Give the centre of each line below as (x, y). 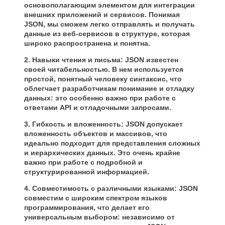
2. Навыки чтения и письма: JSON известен (101, 60)
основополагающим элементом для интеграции (109, 5)
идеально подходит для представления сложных (112, 143)
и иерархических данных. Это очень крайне (102, 153)
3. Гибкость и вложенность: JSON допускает (103, 124)
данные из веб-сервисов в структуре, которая (107, 34)
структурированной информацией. (87, 172)
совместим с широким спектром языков (96, 198)
